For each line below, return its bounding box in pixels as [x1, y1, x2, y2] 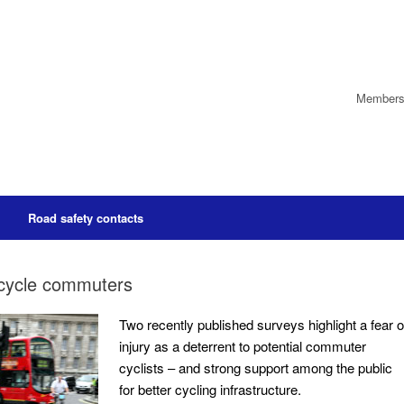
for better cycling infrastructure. [118, 380, 301, 399]
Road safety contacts [28, 209, 143, 226]
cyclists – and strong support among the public [118, 358, 392, 377]
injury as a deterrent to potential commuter [118, 336, 366, 355]
